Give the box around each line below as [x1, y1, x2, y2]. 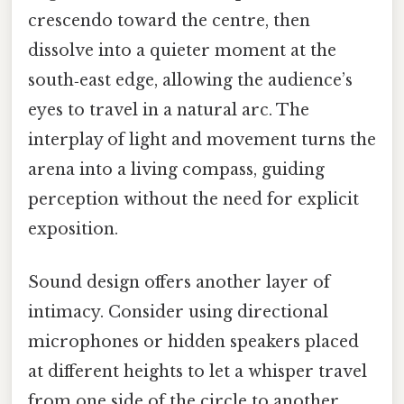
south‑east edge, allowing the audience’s [28, 69, 353, 90]
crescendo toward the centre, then [28, 10, 310, 31]
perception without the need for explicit [28, 188, 359, 209]
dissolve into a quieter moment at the [28, 40, 336, 60]
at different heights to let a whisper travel [28, 362, 367, 382]
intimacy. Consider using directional [28, 302, 328, 323]
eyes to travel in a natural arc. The [28, 99, 309, 120]
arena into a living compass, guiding [28, 159, 325, 179]
